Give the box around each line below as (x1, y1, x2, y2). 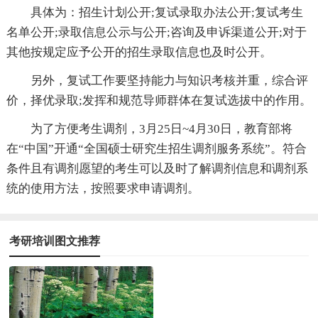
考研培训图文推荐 (9, 234, 101, 247)
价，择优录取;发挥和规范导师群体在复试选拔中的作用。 (6, 93, 312, 107)
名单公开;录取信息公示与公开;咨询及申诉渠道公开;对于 (6, 25, 307, 39)
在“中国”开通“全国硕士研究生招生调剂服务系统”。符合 (6, 141, 307, 155)
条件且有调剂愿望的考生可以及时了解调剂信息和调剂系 (6, 161, 308, 175)
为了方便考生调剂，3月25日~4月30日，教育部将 (30, 121, 292, 136)
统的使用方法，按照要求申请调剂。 (6, 181, 199, 195)
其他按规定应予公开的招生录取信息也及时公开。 (6, 45, 272, 59)
